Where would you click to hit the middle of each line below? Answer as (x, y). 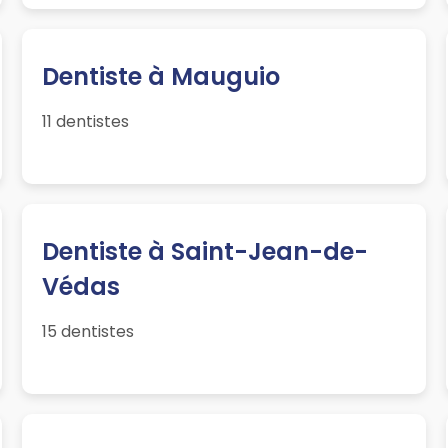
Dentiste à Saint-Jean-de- (205, 252)
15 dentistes (88, 332)
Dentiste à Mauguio (161, 77)
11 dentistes (86, 122)
